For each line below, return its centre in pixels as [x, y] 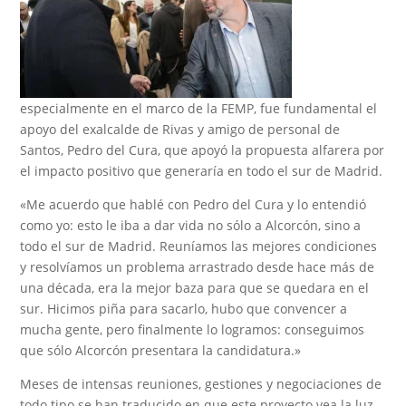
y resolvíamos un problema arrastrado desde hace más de [198, 266]
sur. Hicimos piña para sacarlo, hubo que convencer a [184, 308]
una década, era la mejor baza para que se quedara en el [195, 287]
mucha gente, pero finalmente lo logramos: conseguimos [193, 329]
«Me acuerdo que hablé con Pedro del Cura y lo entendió [193, 204]
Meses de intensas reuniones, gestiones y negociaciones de [201, 383]
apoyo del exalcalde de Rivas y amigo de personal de [180, 129]
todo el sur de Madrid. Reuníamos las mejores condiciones [199, 246]
